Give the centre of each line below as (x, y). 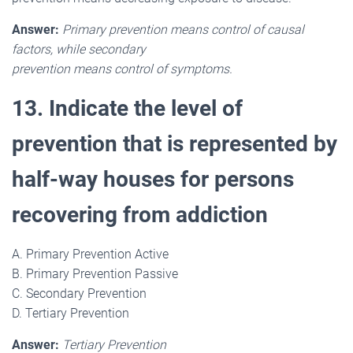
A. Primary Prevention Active (90, 254)
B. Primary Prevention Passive (95, 273)
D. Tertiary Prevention (71, 313)
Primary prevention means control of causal (183, 29)
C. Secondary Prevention (79, 293)
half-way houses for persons (153, 179)
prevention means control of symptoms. (122, 69)
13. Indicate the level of (127, 108)
